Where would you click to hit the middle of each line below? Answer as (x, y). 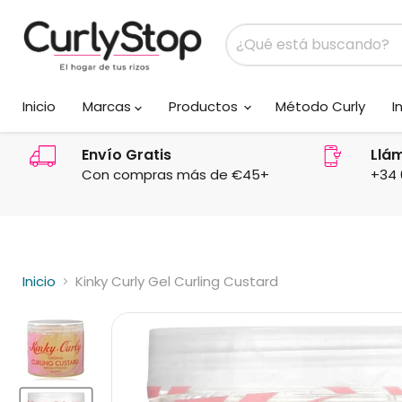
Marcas (109, 106)
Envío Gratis (127, 154)
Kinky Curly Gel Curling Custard (177, 281)
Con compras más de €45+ (175, 174)
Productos (205, 106)
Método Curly (320, 106)
